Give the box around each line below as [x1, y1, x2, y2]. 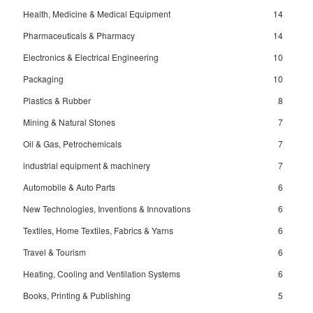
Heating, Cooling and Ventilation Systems [23, 268, 180, 279]
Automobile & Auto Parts [23, 181, 115, 193]
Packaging [23, 73, 64, 85]
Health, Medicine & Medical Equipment [23, 8, 170, 20]
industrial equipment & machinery [23, 159, 150, 171]
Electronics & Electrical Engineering [23, 51, 159, 63]
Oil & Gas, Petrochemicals [23, 138, 122, 150]
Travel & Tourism [23, 246, 86, 258]
